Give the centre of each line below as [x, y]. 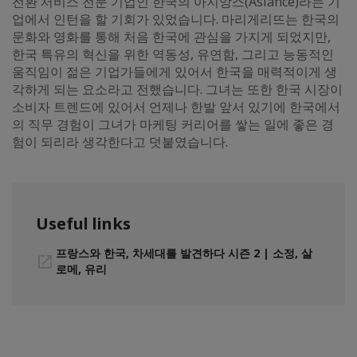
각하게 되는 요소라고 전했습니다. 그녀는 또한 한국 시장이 [177, 90]
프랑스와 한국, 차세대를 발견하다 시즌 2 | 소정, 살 [184, 253]
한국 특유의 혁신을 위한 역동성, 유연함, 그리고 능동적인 [173, 55]
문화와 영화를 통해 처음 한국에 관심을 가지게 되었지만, [171, 37]
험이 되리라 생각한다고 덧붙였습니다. [120, 142]
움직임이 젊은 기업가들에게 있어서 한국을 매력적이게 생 [175, 72]
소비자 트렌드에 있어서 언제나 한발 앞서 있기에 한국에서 [176, 107]
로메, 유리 [81, 269]
